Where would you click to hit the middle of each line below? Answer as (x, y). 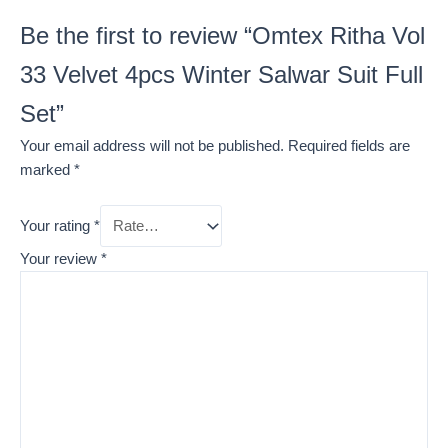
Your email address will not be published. (152, 146)
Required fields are (349, 146)
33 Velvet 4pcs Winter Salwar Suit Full (221, 75)
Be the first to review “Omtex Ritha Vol (222, 36)
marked (47, 170)
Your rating (57, 226)
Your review (60, 258)
